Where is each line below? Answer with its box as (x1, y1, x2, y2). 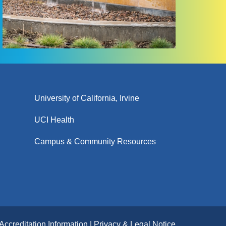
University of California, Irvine (34, 94, 139, 103)
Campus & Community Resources (34, 137, 156, 146)
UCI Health (34, 116, 74, 125)
